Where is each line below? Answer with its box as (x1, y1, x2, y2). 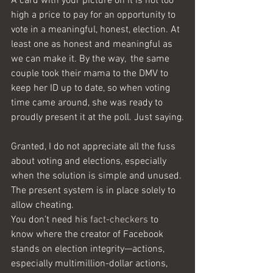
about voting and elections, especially (11, 155, 169, 168)
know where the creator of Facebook (11, 229, 166, 241)
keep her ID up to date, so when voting (11, 82, 172, 94)
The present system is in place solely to (11, 185, 178, 197)
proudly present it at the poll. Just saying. (11, 112, 184, 124)
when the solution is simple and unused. (11, 170, 184, 182)
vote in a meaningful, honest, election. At (11, 24, 182, 36)
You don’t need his (11, 214, 90, 226)
